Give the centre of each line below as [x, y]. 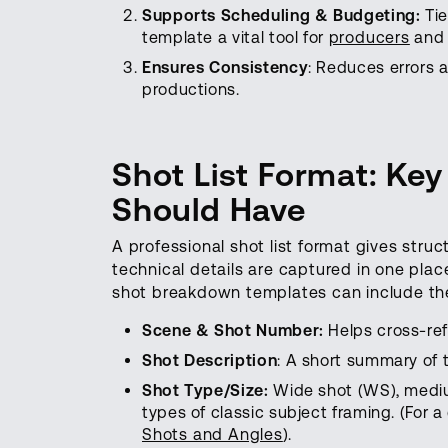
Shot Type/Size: [205, 390]
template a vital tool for [235, 37]
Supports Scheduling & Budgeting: [284, 15]
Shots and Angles [212, 434]
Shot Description [210, 360]
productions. [191, 89]
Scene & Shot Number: [233, 330]
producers [369, 37]
